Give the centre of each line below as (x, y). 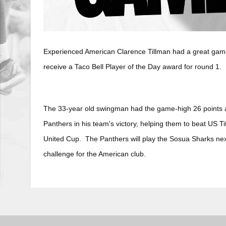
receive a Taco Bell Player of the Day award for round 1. (132, 67)
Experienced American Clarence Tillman (107, 52)
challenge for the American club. (94, 154)
